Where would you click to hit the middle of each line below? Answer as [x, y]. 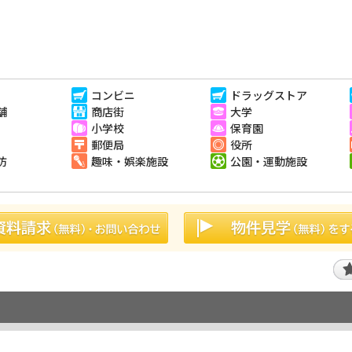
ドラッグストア [269, 95]
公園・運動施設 [269, 161]
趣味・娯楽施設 [130, 161]
